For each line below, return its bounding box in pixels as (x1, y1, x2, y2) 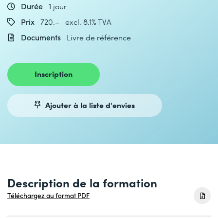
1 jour (49, 1, 67, 11)
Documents (19, 32, 63, 42)
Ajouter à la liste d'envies (45, 99, 135, 110)
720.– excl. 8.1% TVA (40, 17, 111, 27)
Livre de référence (67, 32, 131, 42)
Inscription (35, 68, 73, 79)
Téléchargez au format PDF (7, 191, 90, 200)
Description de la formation (7, 174, 157, 191)
